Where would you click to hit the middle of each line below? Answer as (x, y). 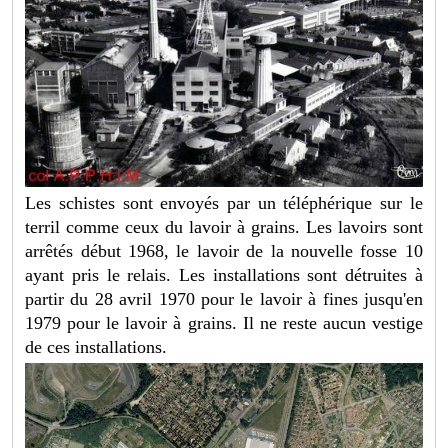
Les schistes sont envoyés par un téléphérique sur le (224, 203)
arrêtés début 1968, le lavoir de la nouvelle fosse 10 (224, 251)
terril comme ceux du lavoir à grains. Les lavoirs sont (224, 227)
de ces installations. (96, 347)
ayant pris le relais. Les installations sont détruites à (224, 275)
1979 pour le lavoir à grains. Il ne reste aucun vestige (224, 323)
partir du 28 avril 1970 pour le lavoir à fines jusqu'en (224, 299)
